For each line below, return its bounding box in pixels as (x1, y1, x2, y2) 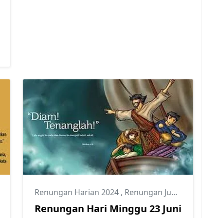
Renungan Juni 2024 (125, 187, 171, 198)
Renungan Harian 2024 (35, 187, 121, 198)
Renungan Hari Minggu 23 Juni (35, 202, 182, 216)
